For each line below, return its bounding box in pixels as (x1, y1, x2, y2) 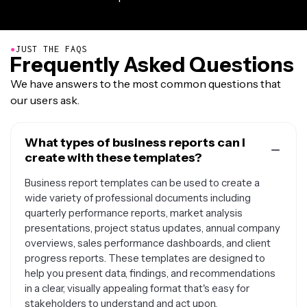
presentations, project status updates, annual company (25, 221, 280, 234)
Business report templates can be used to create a (25, 176, 260, 189)
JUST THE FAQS (16, 44, 87, 54)
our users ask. (10, 93, 79, 107)
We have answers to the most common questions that (10, 77, 281, 90)
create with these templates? (25, 150, 202, 165)
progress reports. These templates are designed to (25, 251, 265, 265)
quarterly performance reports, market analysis (25, 206, 243, 219)
